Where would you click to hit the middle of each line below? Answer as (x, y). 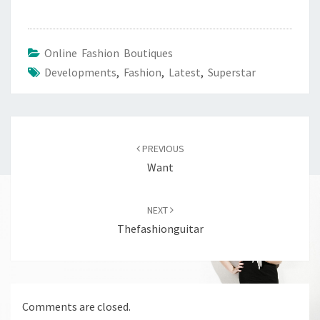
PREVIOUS (162, 149)
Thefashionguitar (160, 229)
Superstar (232, 72)
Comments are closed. (76, 307)
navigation (46, 143)
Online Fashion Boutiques (109, 53)
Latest (185, 72)
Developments (80, 72)
